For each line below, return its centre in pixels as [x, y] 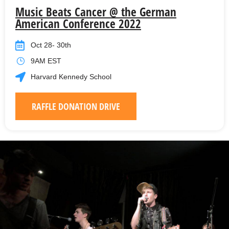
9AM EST [46, 61]
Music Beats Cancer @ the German [96, 12]
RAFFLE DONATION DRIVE [76, 107]
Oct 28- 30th [51, 45]
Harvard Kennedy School [71, 77]
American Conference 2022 [78, 24]
